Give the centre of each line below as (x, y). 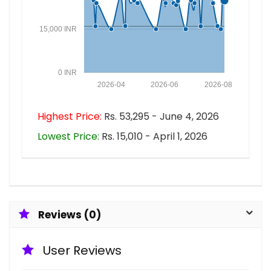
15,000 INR (58, 29)
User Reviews (82, 251)
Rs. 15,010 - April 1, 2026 (153, 137)
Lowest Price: (68, 137)
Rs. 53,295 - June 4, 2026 (160, 117)
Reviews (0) (70, 215)
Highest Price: (70, 117)
